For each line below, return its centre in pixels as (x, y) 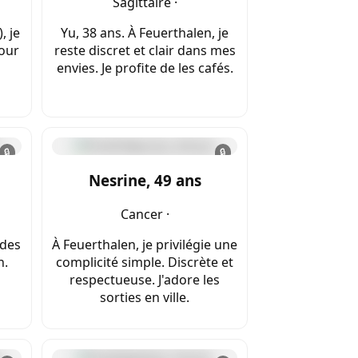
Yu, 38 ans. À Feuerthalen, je (145, 33)
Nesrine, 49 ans (145, 181)
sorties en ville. (145, 297)
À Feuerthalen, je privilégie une (145, 244)
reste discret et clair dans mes (145, 51)
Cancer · (145, 214)
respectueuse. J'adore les (145, 279)
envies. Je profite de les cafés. (145, 68)
